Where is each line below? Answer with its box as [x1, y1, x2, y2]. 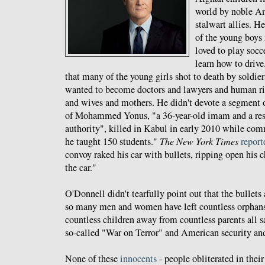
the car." [65, 160, 96, 174]
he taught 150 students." [65, 134, 160, 148]
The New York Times [160, 134, 238, 147]
